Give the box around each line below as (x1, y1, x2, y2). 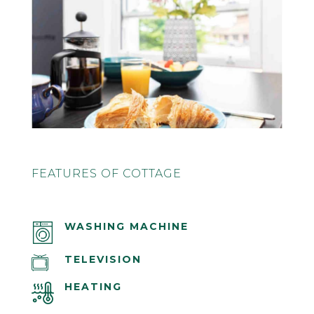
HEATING (64, 280, 122, 294)
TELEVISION (64, 253, 142, 266)
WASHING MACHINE (64, 220, 189, 233)
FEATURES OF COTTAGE (31, 167, 182, 181)
